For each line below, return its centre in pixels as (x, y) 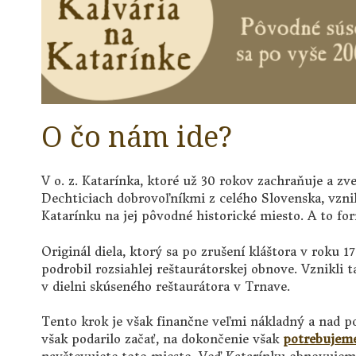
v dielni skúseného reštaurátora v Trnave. (166, 286)
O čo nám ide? (137, 136)
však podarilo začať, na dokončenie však (162, 339)
